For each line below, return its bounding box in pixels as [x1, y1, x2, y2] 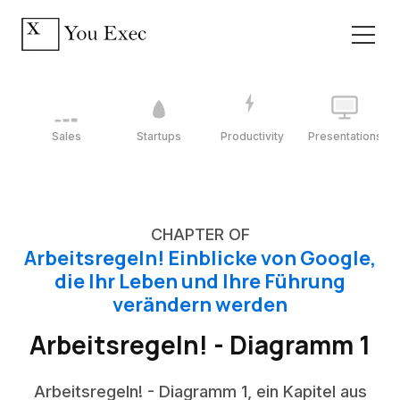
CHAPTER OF [150, 225, 250, 244]
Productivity [220, 129, 284, 143]
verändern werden [112, 291, 287, 318]
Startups [137, 129, 181, 143]
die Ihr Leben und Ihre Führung [54, 268, 346, 295]
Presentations [307, 129, 382, 143]
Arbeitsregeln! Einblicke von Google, [24, 245, 376, 271]
